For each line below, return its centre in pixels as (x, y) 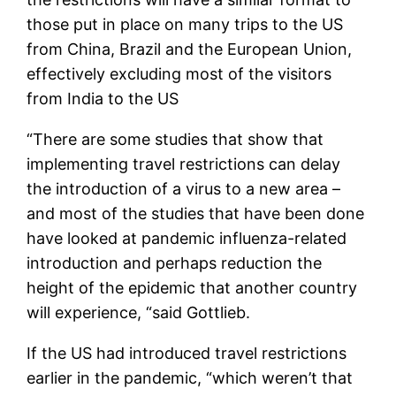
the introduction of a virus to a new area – (184, 188)
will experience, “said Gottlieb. (139, 312)
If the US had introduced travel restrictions (187, 353)
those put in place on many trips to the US (185, 24)
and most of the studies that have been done (196, 213)
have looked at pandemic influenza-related (187, 238)
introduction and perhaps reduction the (175, 263)
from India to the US (103, 98)
